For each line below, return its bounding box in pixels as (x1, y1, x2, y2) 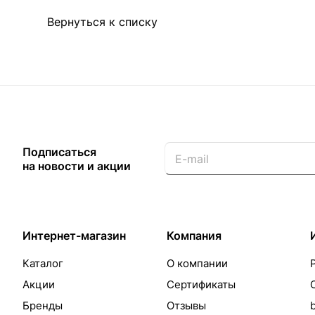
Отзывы (166, 299, 206, 313)
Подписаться (22, 145, 96, 160)
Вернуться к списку (47, 15, 157, 30)
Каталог (22, 257, 63, 271)
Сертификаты (166, 278, 236, 292)
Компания (166, 229, 221, 243)
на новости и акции (22, 159, 131, 174)
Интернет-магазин (22, 229, 126, 243)
